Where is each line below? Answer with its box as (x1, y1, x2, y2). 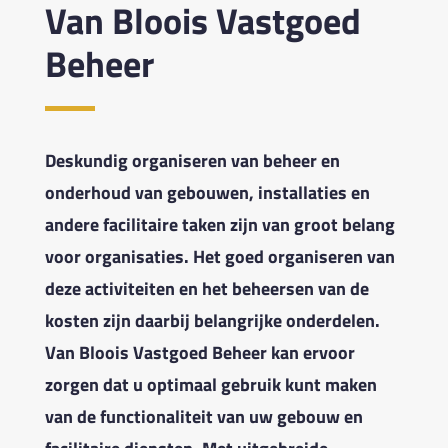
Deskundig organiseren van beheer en (44, 146, 340, 174)
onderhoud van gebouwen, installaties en (44, 178, 370, 206)
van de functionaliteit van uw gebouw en (44, 402, 363, 430)
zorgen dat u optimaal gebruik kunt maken (44, 370, 377, 398)
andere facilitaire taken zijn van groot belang (44, 210, 395, 238)
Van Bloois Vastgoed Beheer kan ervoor (44, 338, 355, 366)
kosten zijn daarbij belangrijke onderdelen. (44, 306, 380, 334)
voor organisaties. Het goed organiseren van (44, 242, 395, 270)
